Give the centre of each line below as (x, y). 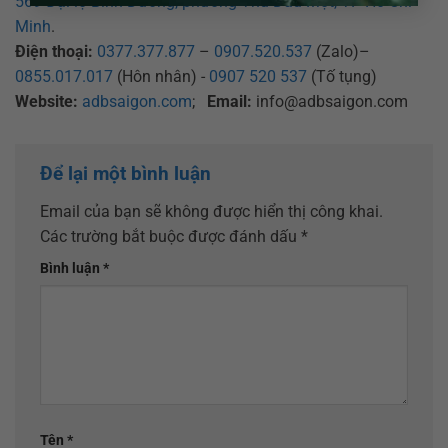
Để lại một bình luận (128, 174)
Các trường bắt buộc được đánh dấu (170, 236)
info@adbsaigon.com (330, 102)
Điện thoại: (54, 52)
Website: (46, 102)
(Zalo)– (341, 52)
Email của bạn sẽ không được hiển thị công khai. (211, 211)
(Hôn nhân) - (161, 77)
